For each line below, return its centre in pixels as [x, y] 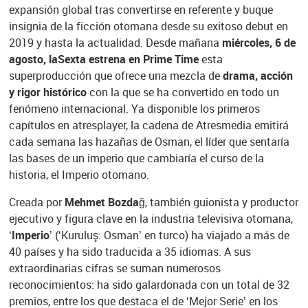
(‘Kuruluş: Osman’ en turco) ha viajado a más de [170, 235]
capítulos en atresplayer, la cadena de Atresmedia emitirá [148, 125]
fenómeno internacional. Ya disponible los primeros [134, 109]
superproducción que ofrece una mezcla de [115, 76]
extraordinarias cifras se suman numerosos [114, 268]
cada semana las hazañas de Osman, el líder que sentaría [149, 142]
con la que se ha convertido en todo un [183, 92]
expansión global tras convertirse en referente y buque [141, 10]
